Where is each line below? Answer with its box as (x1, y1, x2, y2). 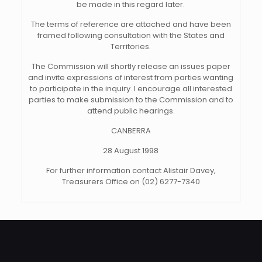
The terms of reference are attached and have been (30, 19, 231, 30)
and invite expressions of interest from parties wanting (28, 72, 234, 83)
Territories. (111, 41, 151, 52)
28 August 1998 (103, 145, 159, 156)
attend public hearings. (87, 105, 175, 116)
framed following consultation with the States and (37, 30, 225, 41)
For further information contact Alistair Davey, (46, 165, 216, 176)
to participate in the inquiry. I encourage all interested (29, 83, 232, 94)
